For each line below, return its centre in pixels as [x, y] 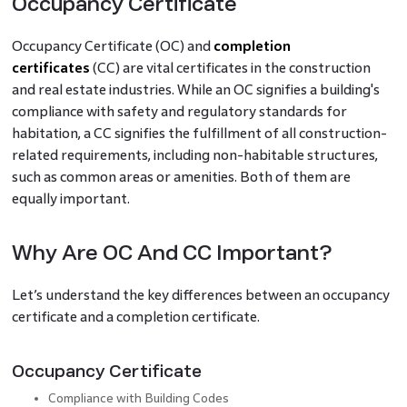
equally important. [70, 199]
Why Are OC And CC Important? [172, 253]
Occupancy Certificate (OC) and [112, 46]
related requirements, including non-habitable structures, [194, 155]
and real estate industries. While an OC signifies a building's [195, 90]
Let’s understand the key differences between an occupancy [200, 295]
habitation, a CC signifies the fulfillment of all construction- [199, 134]
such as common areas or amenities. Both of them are [181, 177]
